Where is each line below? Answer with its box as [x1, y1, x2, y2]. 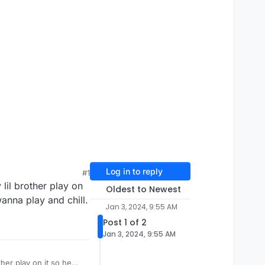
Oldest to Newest [105, 183, 181, 196]
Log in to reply [105, 166, 163, 177]
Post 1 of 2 [103, 216, 147, 229]
